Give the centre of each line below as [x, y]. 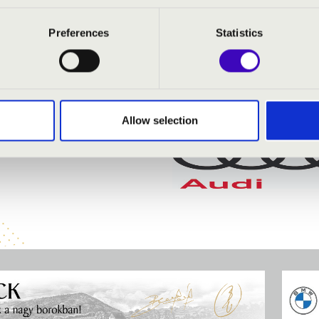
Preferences [79, 33]
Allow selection [159, 120]
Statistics [239, 33]
